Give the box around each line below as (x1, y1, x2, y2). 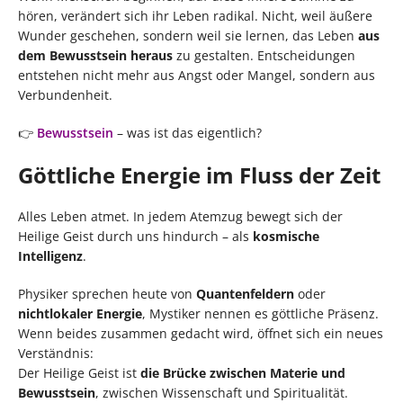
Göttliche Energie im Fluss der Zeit (18, 159, 381, 190)
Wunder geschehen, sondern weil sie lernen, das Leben (18, 26, 358, 44)
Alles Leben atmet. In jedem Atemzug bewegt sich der (18, 207, 343, 225)
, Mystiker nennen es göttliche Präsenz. (142, 304, 379, 322)
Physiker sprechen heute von (18, 284, 196, 302)
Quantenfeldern (196, 284, 294, 302)
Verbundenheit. (18, 85, 112, 103)
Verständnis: (18, 344, 94, 362)
